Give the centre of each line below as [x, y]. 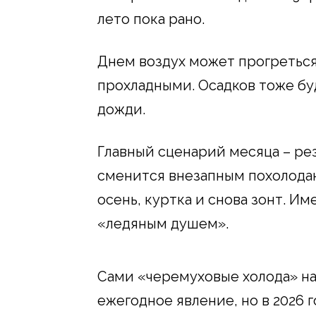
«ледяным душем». [163, 223]
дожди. [121, 109]
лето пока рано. [151, 19]
